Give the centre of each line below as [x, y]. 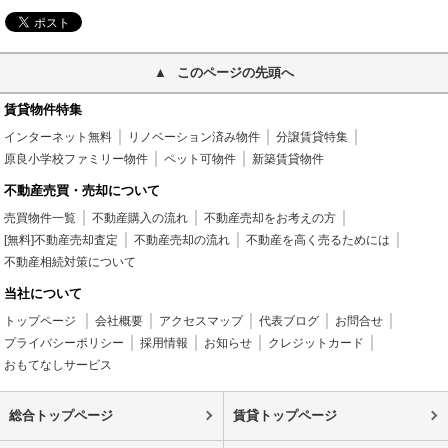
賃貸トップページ [284, 416]
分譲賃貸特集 [312, 137]
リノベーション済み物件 [194, 137]
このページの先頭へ [235, 73]
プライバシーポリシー [64, 343]
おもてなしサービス [58, 365]
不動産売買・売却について [82, 191]
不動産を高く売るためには [318, 240]
